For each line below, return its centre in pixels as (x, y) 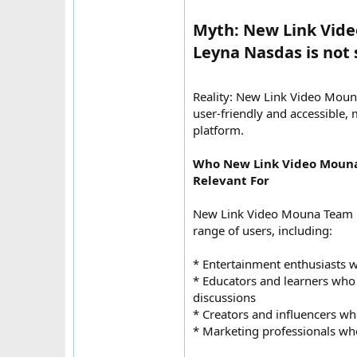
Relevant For (231, 180)
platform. (218, 130)
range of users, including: (263, 231)
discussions (224, 298)
